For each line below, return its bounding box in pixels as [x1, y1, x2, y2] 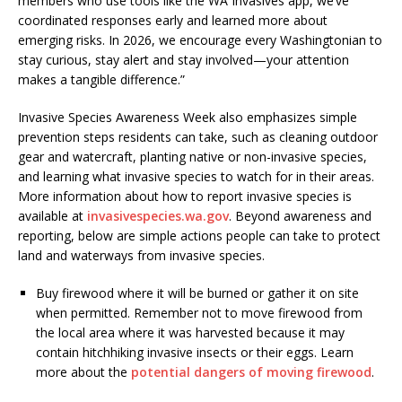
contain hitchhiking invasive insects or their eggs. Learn [36, 344, 354, 362]
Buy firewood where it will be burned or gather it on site [36, 284, 359, 302]
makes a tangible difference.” [18, 71, 185, 89]
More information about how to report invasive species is [18, 188, 352, 205]
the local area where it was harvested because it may [36, 324, 345, 342]
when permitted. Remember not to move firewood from [36, 304, 363, 322]
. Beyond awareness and [229, 207, 371, 225]
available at [18, 207, 87, 225]
